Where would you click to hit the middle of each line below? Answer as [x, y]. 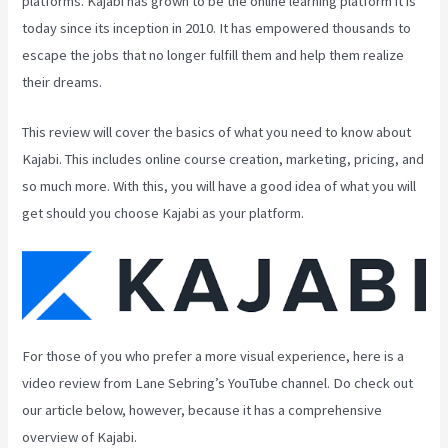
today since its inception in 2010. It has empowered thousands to [217, 27]
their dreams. [62, 81]
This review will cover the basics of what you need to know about [217, 132]
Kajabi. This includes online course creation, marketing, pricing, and [223, 159]
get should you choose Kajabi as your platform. [163, 213]
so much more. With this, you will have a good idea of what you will [219, 186]
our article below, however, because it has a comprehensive [202, 410]
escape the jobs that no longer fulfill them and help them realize [213, 54]
